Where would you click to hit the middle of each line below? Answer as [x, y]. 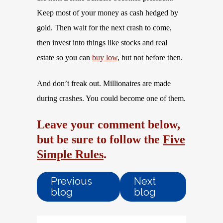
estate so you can [64, 57]
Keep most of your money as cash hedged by [108, 13]
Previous [71, 181]
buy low [105, 57]
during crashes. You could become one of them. [111, 98]
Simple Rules [70, 154]
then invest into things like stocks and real [102, 43]
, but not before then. [150, 57]
